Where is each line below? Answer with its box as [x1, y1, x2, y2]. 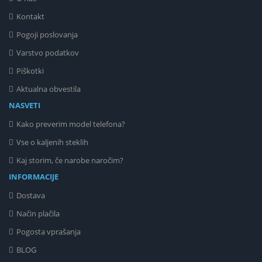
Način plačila [16, 208, 60, 219]
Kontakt [16, 11, 44, 22]
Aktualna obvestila [16, 84, 81, 95]
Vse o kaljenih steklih [16, 137, 88, 148]
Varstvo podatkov [16, 47, 79, 58]
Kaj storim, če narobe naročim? [16, 155, 123, 166]
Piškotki [16, 65, 44, 77]
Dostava [16, 190, 45, 201]
